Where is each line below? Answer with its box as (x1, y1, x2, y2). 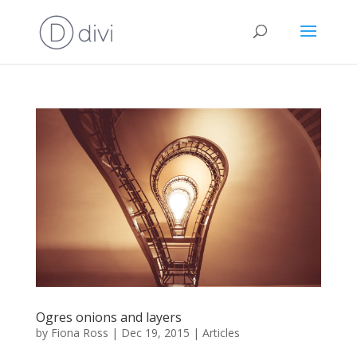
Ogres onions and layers (35, 308, 182, 326)
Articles (202, 324, 240, 340)
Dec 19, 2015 (120, 324, 190, 340)
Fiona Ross (50, 324, 108, 340)
